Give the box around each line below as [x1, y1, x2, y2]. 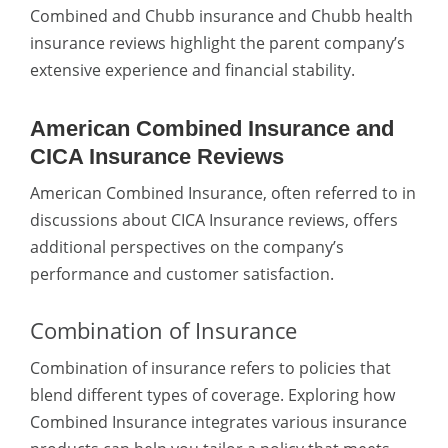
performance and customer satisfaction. [30, 262, 334, 285]
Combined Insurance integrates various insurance [30, 410, 407, 433]
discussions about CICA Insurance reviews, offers [30, 208, 398, 231]
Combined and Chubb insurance [30, 5, 274, 28]
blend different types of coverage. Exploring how [30, 383, 395, 406]
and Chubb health [274, 5, 413, 28]
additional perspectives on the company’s [30, 235, 344, 258]
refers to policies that [226, 356, 391, 379]
